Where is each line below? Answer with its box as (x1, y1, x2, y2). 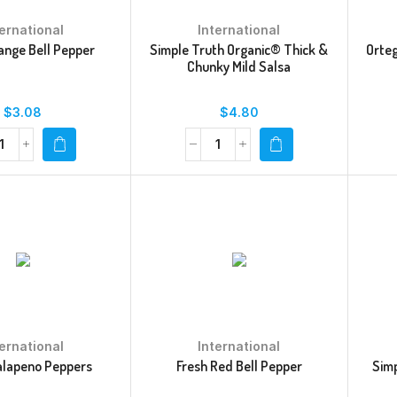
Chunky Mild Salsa (187, 57, 292, 75)
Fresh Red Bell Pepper (175, 356, 302, 375)
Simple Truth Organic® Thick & (150, 40, 329, 58)
